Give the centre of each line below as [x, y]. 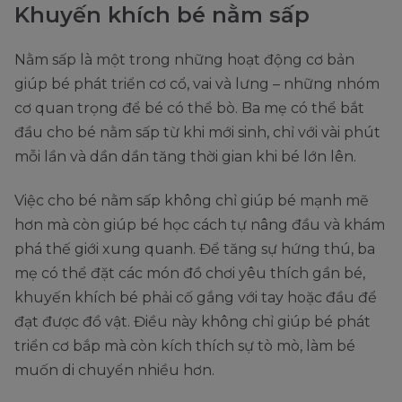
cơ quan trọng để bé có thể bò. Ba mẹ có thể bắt [189, 109]
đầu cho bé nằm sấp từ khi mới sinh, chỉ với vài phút [197, 133]
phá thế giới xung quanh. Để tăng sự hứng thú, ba [195, 249]
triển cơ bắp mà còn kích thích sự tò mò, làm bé [185, 346]
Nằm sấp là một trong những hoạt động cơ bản [184, 60]
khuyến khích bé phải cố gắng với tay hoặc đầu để [196, 298]
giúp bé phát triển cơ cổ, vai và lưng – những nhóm [197, 84]
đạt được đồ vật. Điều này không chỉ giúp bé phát [192, 322]
